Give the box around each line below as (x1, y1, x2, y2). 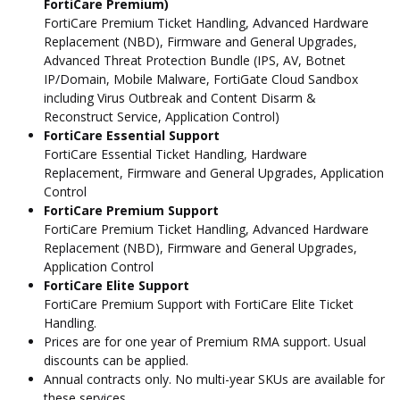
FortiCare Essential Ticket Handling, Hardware (44, 145, 307, 162)
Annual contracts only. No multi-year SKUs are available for (44, 370, 385, 387)
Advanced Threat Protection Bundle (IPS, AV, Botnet (44, 51, 346, 69)
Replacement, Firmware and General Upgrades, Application (44, 163, 384, 181)
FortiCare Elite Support (44, 276, 189, 294)
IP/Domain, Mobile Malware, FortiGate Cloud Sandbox (44, 70, 358, 87)
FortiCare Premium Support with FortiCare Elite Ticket (44, 295, 354, 312)
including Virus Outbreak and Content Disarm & (44, 88, 316, 106)
